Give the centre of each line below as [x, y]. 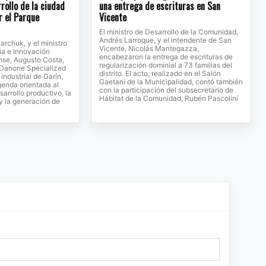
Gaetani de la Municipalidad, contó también [171, 82]
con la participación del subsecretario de [166, 90]
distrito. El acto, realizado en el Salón [160, 74]
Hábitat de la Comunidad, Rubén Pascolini [168, 99]
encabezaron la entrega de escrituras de [166, 57]
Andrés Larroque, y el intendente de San [165, 40]
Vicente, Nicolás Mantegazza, [149, 49]
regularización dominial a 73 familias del [165, 65]
